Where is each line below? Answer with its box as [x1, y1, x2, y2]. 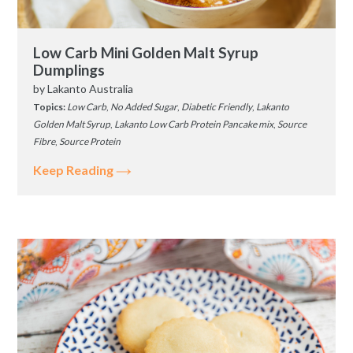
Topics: [33, 101, 67, 113]
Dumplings [33, 61, 105, 80]
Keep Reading [33, 162, 116, 178]
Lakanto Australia [47, 82, 133, 96]
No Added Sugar [110, 101, 177, 113]
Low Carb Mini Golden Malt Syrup [33, 43, 258, 62]
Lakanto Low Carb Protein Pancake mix [114, 118, 273, 131]
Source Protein [59, 136, 121, 148]
